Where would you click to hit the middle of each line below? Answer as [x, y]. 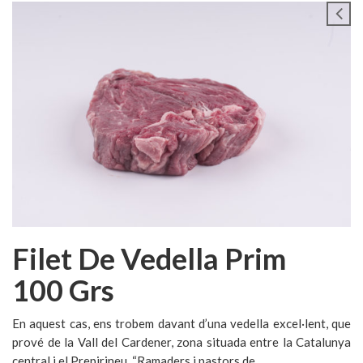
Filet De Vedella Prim [149, 258]
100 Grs [63, 290]
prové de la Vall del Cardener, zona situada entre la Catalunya [181, 342]
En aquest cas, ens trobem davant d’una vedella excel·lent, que [181, 323]
